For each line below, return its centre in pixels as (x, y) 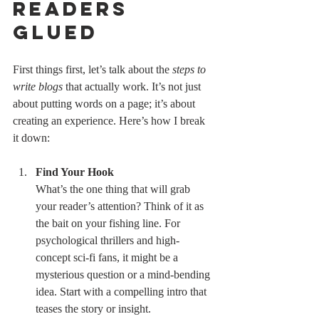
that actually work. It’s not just (133, 87)
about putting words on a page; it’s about (105, 104)
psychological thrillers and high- (108, 240)
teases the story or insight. (93, 309)
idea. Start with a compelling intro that (122, 292)
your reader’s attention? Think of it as (121, 206)
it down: (31, 138)
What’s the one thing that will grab (114, 189)
